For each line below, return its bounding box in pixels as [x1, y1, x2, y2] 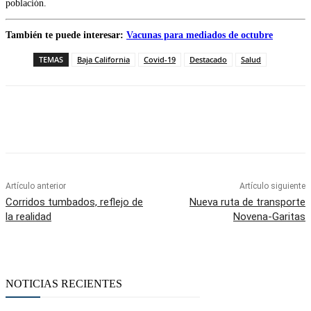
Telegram [260, 116, 293, 127]
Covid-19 [144, 53, 176, 65]
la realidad [6, 210, 51, 223]
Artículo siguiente [239, 180, 305, 191]
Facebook [33, 116, 68, 127]
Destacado [190, 53, 227, 65]
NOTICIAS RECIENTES [6, 277, 122, 289]
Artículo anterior [6, 180, 66, 191]
